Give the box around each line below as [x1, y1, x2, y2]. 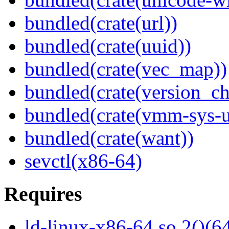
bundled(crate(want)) [25, 127, 194, 149]
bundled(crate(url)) [25, 12, 177, 34]
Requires [4, 182, 82, 205]
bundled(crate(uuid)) [25, 35, 191, 57]
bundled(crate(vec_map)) [25, 58, 227, 80]
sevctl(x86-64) [25, 150, 142, 172]
